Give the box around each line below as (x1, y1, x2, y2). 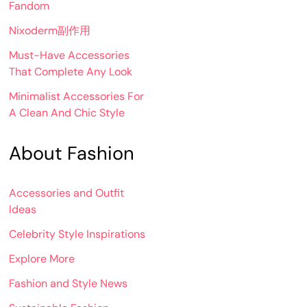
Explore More (9, 251, 75, 267)
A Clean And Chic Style (9, 106, 125, 121)
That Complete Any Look (9, 64, 133, 79)
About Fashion (9, 141, 135, 166)
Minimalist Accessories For (9, 89, 145, 104)
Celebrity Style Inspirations (9, 227, 146, 242)
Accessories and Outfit (9, 186, 125, 201)
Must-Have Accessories (9, 48, 130, 63)
